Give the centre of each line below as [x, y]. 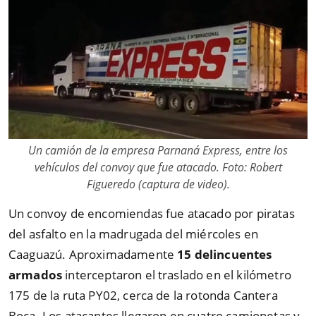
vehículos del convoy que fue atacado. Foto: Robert [158, 167]
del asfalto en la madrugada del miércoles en [134, 233]
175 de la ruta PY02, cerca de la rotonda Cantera [143, 295]
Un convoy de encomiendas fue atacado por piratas [152, 213]
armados [36, 274]
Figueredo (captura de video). [158, 184]
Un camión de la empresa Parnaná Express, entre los [158, 150]
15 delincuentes [225, 254]
